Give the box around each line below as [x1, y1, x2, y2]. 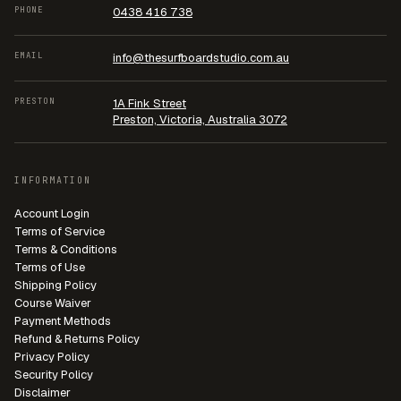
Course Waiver [14, 295, 91, 311]
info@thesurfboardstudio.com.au [113, 50, 289, 66]
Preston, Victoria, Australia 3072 [113, 112, 287, 128]
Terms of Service [14, 224, 105, 240]
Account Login [14, 206, 90, 222]
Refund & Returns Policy [14, 331, 140, 347]
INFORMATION [14, 175, 91, 187]
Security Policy [14, 367, 93, 383]
